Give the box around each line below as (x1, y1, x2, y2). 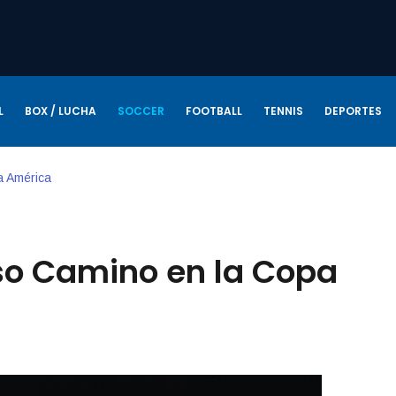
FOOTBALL (185, 103, 242, 118)
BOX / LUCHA (24, 103, 96, 118)
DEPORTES (324, 103, 382, 118)
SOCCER (117, 103, 164, 118)
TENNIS (263, 103, 303, 118)
